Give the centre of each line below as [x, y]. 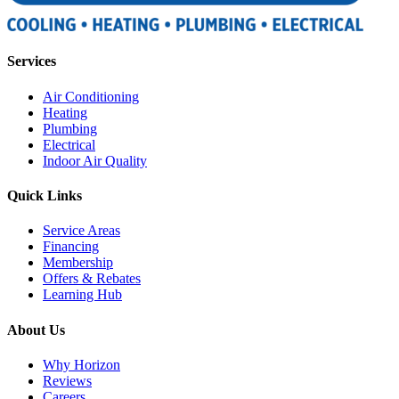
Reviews [67, 380]
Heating [65, 112]
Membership [78, 263]
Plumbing [70, 128]
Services [32, 61]
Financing [71, 247]
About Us [36, 330]
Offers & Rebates [92, 279]
